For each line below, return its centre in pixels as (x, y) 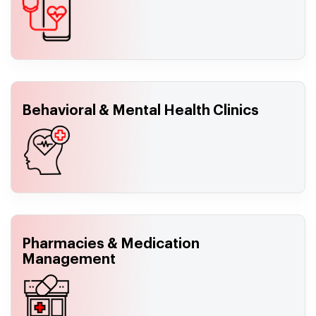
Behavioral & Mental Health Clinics (140, 110)
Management (69, 259)
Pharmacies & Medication (111, 244)
